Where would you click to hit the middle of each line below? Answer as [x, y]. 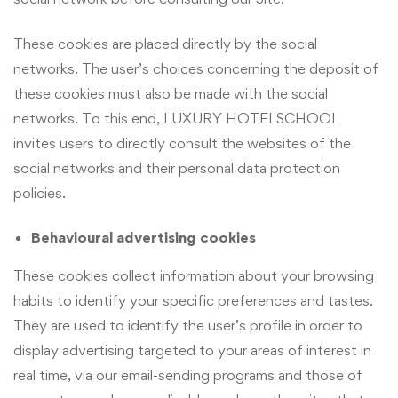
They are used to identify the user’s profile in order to [188, 326]
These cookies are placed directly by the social [165, 43]
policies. [40, 192]
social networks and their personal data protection [177, 167]
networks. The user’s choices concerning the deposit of [196, 68]
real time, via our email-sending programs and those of [188, 375]
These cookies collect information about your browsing [194, 276]
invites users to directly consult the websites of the [182, 143]
